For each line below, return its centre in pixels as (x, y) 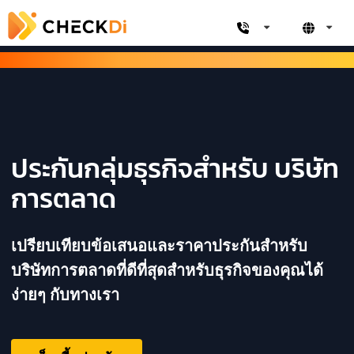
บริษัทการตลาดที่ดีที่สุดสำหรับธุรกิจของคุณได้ (167, 269)
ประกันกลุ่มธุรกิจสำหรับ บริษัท (175, 168)
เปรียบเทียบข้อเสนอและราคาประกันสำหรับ (159, 245)
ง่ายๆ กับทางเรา (65, 294)
